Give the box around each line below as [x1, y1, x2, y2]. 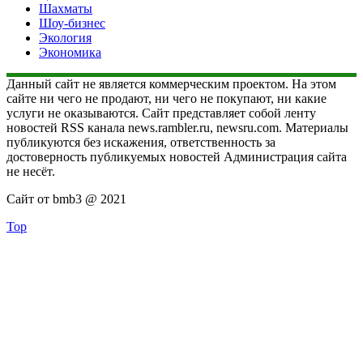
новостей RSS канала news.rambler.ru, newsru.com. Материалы [6, 120, 348, 135]
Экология [39, 30, 92, 45]
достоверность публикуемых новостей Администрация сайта [6, 149, 347, 164]
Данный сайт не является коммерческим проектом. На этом [6, 76, 336, 91]
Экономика [39, 45, 101, 59]
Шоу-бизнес [39, 15, 105, 30]
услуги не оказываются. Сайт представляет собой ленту [6, 105, 316, 120]
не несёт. [6, 164, 55, 178]
